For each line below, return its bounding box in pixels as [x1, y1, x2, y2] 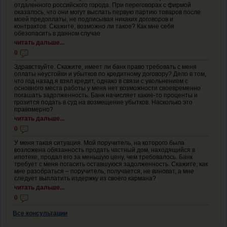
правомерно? [14, 105, 53, 113]
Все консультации [13, 209, 67, 217]
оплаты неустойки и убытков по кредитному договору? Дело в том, [14, 70, 206, 78]
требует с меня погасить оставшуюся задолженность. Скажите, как [14, 160, 208, 168]
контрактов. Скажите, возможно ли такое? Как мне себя [14, 22, 174, 30]
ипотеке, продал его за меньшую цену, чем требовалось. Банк [14, 153, 193, 161]
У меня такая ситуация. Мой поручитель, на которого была [14, 139, 184, 146]
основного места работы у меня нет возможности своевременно [14, 84, 201, 92]
